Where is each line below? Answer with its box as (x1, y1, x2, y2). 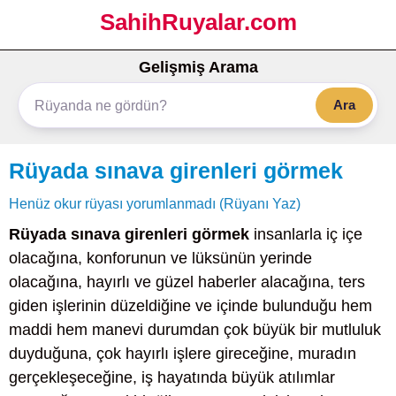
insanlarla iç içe (249, 225, 362, 243)
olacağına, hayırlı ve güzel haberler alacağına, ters (9, 273, 365, 291)
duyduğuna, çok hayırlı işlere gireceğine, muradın (9, 345, 356, 362)
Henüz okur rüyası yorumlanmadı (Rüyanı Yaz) (9, 195, 301, 211)
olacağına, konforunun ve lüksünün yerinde (9, 249, 312, 267)
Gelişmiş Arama (138, 58, 258, 76)
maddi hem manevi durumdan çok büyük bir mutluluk (9, 321, 381, 339)
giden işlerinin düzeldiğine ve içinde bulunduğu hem (9, 297, 372, 315)
